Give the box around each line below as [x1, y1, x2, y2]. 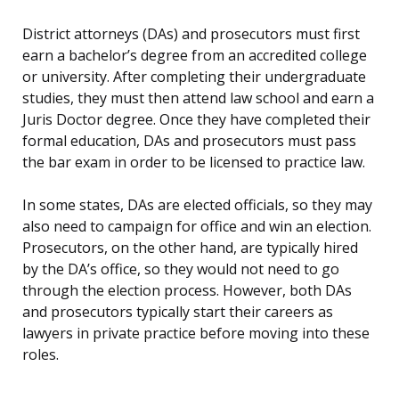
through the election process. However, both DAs [22, 281, 352, 301]
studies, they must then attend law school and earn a [22, 88, 374, 109]
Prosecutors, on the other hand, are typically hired [22, 238, 358, 258]
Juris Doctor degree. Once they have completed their [22, 110, 370, 130]
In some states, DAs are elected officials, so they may [22, 195, 372, 216]
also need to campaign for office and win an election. [22, 216, 371, 237]
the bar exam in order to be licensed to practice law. [22, 152, 365, 173]
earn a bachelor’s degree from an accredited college [22, 45, 367, 66]
